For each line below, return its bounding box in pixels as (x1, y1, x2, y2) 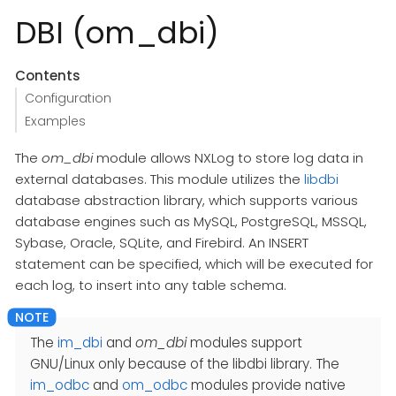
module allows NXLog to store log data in (93, 148, 363, 168)
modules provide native (187, 375, 346, 394)
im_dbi (57, 332, 103, 352)
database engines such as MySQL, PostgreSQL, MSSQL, (15, 212, 367, 232)
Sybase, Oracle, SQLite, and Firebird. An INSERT (15, 233, 308, 253)
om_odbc (122, 375, 187, 394)
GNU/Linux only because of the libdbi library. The (30, 354, 339, 373)
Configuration (24, 89, 111, 108)
